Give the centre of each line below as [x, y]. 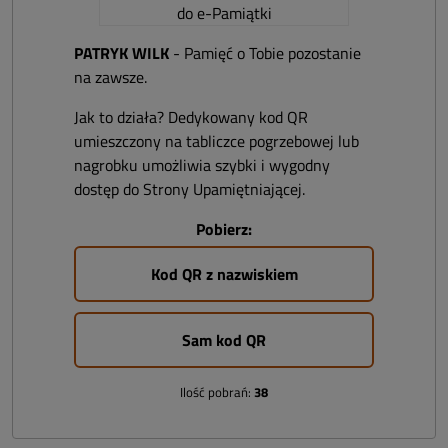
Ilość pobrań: [217, 392]
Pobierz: [224, 229]
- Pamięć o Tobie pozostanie [265, 53]
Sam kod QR [224, 340]
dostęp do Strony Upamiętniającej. [189, 189]
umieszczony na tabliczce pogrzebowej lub [216, 141]
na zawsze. [110, 77]
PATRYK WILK [121, 53]
